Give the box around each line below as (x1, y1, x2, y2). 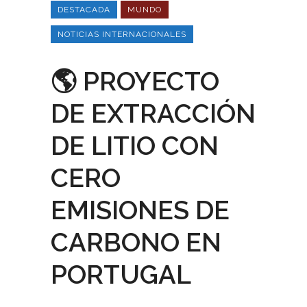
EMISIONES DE (51, 195, 230, 225)
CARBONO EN (51, 227, 221, 258)
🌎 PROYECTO (51, 66, 219, 97)
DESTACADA (58, 5, 110, 14)
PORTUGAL (51, 259, 191, 290)
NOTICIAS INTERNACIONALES (58, 29, 186, 39)
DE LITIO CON (51, 130, 219, 161)
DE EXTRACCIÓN (51, 98, 256, 129)
